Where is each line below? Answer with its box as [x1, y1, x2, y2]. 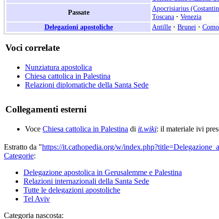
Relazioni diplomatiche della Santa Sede [25, 80, 149, 89]
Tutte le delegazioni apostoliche [23, 185, 120, 194]
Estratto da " [4, 142, 42, 151]
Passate [67, 8, 89, 16]
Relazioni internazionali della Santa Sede [23, 176, 149, 185]
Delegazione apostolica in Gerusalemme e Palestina [23, 168, 182, 176]
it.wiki [138, 124, 156, 133]
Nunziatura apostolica [25, 63, 92, 71]
